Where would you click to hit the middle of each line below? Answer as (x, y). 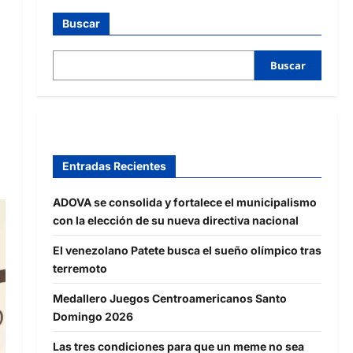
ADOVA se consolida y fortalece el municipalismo (184, 202)
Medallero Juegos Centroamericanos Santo (169, 298)
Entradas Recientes (114, 165)
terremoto (80, 268)
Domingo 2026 (93, 316)
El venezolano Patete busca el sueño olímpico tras (187, 250)
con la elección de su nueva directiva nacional (175, 220)
